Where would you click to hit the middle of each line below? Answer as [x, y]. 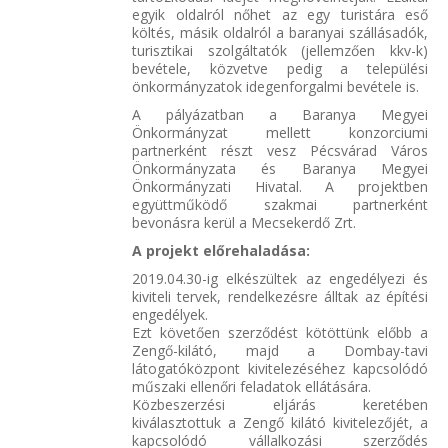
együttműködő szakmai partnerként [280, 204]
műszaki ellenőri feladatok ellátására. [251, 386]
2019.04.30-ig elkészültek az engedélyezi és [280, 278]
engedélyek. [170, 314]
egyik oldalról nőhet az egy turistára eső [280, 14]
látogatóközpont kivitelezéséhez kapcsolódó [280, 368]
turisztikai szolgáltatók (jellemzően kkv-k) [280, 50]
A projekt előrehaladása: [221, 250]
